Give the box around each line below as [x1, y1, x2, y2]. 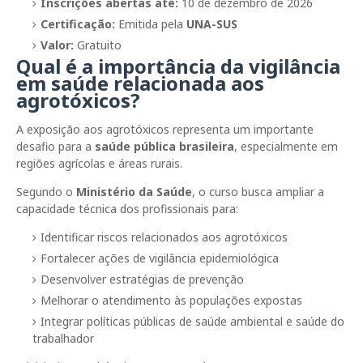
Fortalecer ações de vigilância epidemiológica [41, 250, 279, 266]
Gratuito [74, 36, 122, 53]
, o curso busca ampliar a [192, 183, 324, 199]
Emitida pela [115, 15, 186, 32]
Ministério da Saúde [76, 183, 192, 199]
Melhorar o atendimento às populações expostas [41, 292, 302, 308]
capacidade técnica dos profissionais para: [16, 200, 238, 216]
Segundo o [16, 183, 76, 199]
